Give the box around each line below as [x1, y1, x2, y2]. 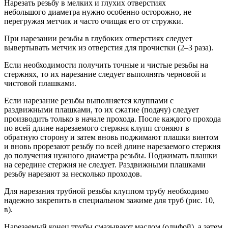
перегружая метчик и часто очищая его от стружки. [4, 17, 183, 26]
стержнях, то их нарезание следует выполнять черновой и [4, 70, 206, 79]
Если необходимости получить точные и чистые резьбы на [4, 61, 208, 70]
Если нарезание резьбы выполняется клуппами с [4, 96, 174, 105]
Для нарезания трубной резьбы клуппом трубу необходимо [4, 187, 209, 196]
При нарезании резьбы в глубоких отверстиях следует [4, 34, 192, 43]
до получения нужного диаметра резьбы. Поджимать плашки [4, 151, 217, 160]
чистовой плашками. [4, 79, 76, 88]
